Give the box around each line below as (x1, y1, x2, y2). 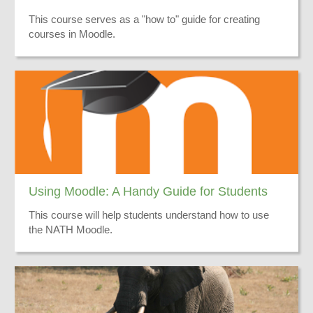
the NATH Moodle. (29, 224, 112, 235)
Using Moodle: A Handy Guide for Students (29, 184, 268, 198)
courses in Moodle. (29, 28, 115, 40)
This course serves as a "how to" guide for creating (29, 13, 260, 25)
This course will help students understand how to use (29, 209, 269, 221)
